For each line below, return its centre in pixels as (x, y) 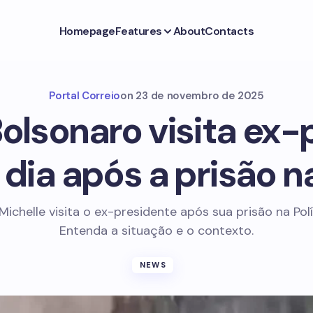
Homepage (87, 31)
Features (139, 31)
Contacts (230, 31)
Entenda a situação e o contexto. (156, 231)
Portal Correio (85, 96)
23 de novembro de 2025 (200, 96)
